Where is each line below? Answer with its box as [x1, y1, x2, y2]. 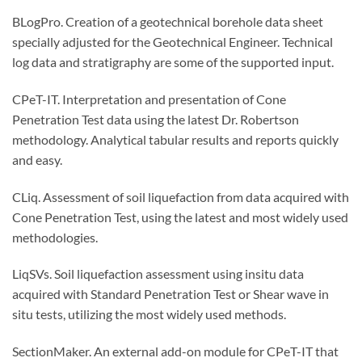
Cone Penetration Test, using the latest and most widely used [12, 208, 348, 225]
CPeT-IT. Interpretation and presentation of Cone [12, 90, 286, 107]
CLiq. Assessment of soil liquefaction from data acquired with [12, 188, 349, 204]
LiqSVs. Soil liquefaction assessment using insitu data [12, 266, 304, 282]
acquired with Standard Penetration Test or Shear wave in [12, 286, 329, 302]
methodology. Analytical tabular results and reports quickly [12, 131, 339, 147]
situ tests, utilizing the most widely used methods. [12, 306, 286, 322]
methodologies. [12, 229, 98, 245]
